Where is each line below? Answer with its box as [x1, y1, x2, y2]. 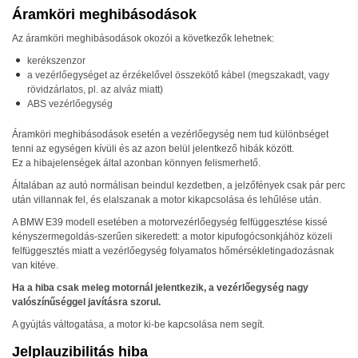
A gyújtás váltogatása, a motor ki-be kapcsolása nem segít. [12, 319, 265, 330]
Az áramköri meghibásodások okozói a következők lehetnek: [12, 33, 274, 44]
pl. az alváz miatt [88, 84, 160, 95]
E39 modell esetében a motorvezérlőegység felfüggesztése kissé [43, 217, 328, 228]
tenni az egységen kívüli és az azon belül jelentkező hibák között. [12, 143, 294, 154]
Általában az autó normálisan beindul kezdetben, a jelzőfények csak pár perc [12, 180, 345, 191]
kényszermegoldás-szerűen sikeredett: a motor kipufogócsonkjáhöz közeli [12, 231, 332, 242]
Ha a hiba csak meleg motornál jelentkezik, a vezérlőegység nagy [12, 282, 308, 293]
